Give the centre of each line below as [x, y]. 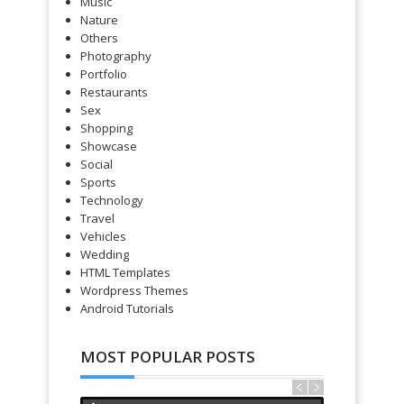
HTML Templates [125, 273]
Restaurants [114, 92]
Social [96, 165]
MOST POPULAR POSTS [168, 357]
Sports [98, 183]
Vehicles [103, 237]
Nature [99, 20]
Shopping [106, 129]
